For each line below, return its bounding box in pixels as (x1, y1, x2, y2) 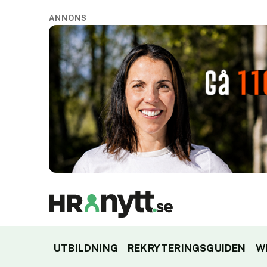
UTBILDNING (54, 242, 118, 254)
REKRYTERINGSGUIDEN (128, 242, 246, 254)
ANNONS (49, 14, 88, 23)
